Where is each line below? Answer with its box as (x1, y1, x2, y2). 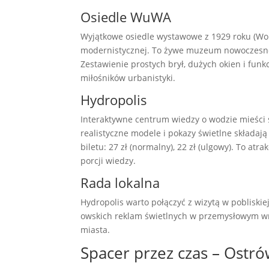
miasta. (80, 224, 110, 236)
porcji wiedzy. (80, 155, 136, 167)
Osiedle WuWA (80, 8, 172, 26)
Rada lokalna (80, 174, 160, 192)
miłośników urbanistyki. (80, 72, 176, 84)
